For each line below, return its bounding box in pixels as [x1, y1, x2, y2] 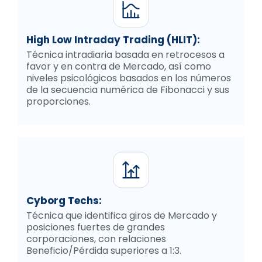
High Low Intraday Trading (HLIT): [26, 33, 200, 47]
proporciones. [26, 95, 91, 109]
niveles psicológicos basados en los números [26, 71, 231, 85]
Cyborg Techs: [26, 194, 102, 208]
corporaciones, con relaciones [26, 232, 166, 246]
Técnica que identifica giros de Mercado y [26, 209, 217, 223]
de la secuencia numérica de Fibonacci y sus [26, 83, 229, 97]
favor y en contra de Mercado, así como [26, 60, 211, 74]
